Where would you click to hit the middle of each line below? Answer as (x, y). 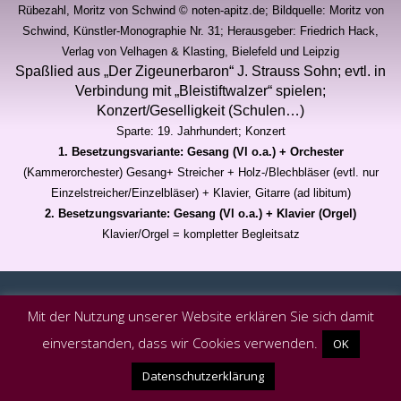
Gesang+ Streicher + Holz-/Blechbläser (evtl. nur (252, 172)
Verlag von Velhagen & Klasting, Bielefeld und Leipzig (200, 51)
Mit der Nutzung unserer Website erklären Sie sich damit (200, 316)
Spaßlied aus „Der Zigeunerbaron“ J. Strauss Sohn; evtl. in (200, 71)
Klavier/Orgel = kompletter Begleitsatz (200, 234)
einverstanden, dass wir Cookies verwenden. (179, 343)
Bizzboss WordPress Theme (165, 332)
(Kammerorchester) (73, 172)
